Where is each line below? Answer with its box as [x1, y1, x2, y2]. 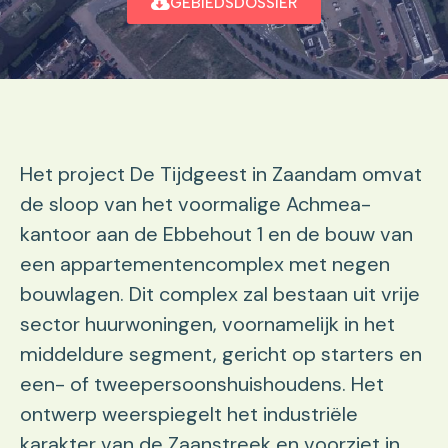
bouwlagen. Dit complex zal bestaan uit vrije [20, 281, 420, 308]
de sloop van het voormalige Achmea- [20, 191, 371, 218]
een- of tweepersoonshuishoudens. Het [20, 371, 384, 398]
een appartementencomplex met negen [20, 251, 390, 278]
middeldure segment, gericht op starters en [20, 341, 422, 368]
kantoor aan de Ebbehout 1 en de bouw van [20, 221, 413, 248]
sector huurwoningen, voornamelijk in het [20, 311, 395, 338]
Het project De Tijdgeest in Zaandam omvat [20, 161, 422, 188]
